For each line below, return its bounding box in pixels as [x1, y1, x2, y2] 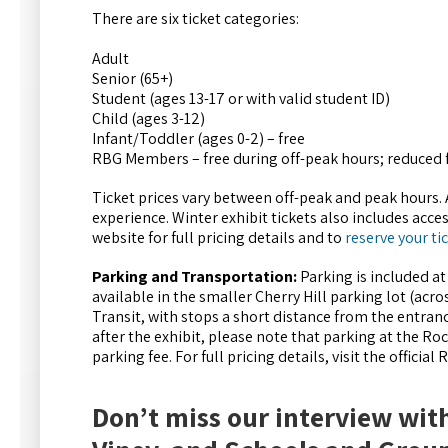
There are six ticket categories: [92, 7, 299, 29]
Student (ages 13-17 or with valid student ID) [92, 87, 390, 109]
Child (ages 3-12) [92, 107, 205, 129]
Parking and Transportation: [92, 266, 297, 288]
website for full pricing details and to [92, 227, 345, 249]
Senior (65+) [92, 67, 173, 89]
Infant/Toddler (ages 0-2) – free [92, 127, 305, 149]
